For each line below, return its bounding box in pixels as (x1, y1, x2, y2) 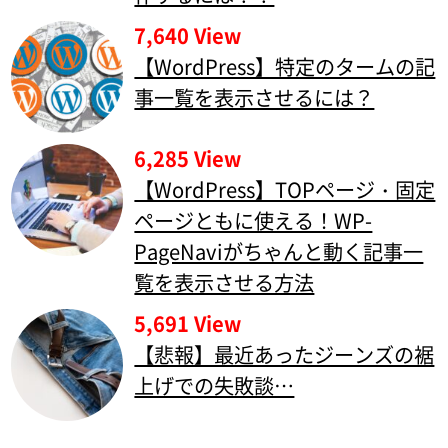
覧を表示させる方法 (134, 267, 315, 297)
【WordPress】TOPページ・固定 (134, 174, 436, 204)
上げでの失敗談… (134, 371, 295, 401)
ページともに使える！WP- (134, 205, 373, 235)
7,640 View (134, 20, 242, 50)
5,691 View (134, 309, 242, 339)
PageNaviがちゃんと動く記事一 (134, 236, 424, 266)
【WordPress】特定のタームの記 (134, 51, 436, 81)
